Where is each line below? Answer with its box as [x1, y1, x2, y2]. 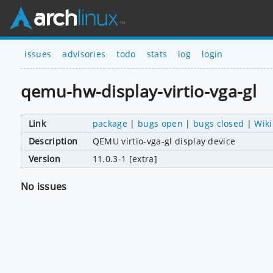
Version [28, 152, 61, 165]
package [92, 117, 128, 129]
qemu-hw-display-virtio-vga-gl [20, 80, 257, 103]
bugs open [138, 117, 183, 129]
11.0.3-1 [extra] [92, 152, 157, 165]
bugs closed [193, 117, 244, 129]
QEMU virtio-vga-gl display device [92, 135, 236, 147]
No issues [20, 179, 67, 193]
